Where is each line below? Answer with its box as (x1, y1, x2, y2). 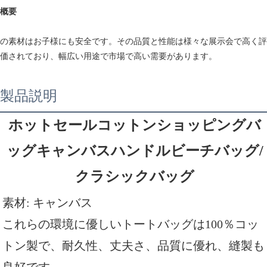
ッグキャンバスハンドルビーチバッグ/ (6, 142, 263, 159)
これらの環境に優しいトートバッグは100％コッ (2, 216, 259, 231)
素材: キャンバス (2, 195, 92, 210)
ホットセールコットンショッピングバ (8, 116, 261, 133)
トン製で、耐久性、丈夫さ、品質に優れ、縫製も (2, 238, 265, 253)
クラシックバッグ (75, 167, 194, 185)
